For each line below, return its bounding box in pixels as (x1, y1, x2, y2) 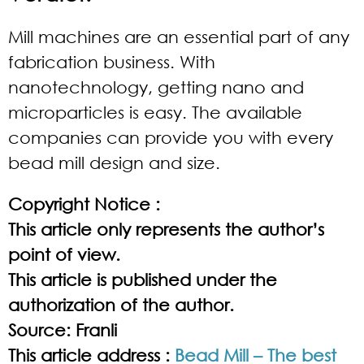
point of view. (8, 245, 120, 265)
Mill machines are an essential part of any (8, 27, 349, 47)
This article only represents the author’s (8, 219, 324, 240)
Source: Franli (8, 320, 117, 340)
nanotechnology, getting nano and (8, 77, 304, 97)
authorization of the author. (8, 295, 234, 315)
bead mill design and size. (8, 153, 220, 173)
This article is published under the (8, 270, 277, 290)
